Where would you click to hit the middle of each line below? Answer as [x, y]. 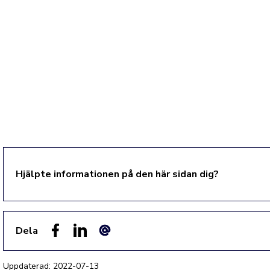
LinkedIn [90, 243]
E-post [112, 243]
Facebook [68, 243]
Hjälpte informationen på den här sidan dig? [118, 174]
